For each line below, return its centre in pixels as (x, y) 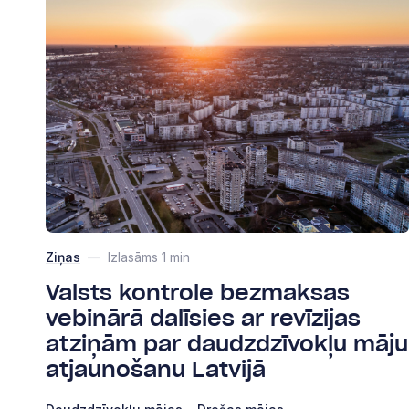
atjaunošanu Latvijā (156, 370)
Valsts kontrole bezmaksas (198, 294)
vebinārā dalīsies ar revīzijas (203, 319)
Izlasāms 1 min (149, 257)
